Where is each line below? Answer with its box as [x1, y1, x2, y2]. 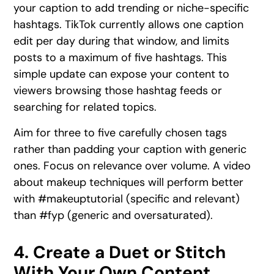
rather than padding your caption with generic [13, 141, 247, 157]
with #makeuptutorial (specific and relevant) [13, 191, 240, 206]
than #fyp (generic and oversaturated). [13, 207, 213, 223]
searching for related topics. [13, 100, 157, 115]
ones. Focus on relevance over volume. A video [13, 158, 251, 173]
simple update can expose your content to [13, 67, 230, 82]
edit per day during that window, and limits [13, 34, 230, 49]
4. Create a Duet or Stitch [13, 240, 226, 264]
